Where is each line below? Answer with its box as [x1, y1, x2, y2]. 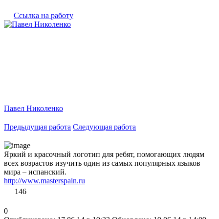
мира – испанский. [4, 167, 66, 176]
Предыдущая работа [4, 122, 71, 131]
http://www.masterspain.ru [4, 176, 85, 185]
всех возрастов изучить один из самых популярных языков [4, 158, 200, 167]
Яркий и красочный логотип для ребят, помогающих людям [4, 150, 204, 158]
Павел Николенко [4, 104, 63, 112]
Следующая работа [73, 122, 136, 131]
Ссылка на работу [14, 11, 73, 20]
